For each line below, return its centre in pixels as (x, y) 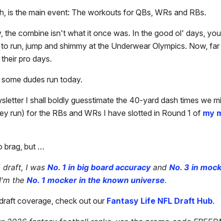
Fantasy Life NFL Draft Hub (160, 201)
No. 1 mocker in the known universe (96, 180)
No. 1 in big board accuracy (99, 167)
